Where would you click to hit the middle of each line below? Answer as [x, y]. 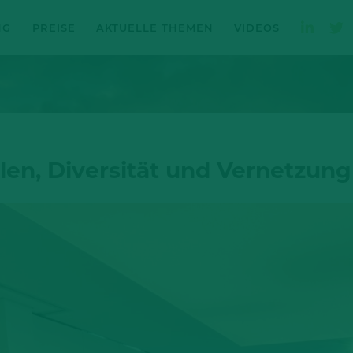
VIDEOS [257, 28]
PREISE [54, 28]
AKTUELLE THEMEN [154, 28]
